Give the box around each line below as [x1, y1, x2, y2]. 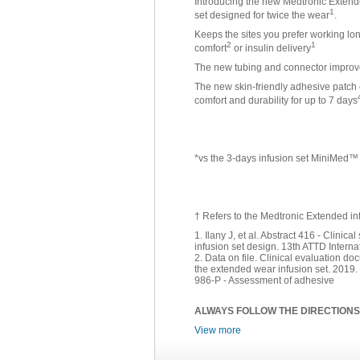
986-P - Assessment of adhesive [194, 275, 334, 286]
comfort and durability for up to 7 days [194, 95, 358, 106]
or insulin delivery [231, 43, 311, 54]
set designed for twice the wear [194, 10, 329, 21]
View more [194, 325, 241, 336]
